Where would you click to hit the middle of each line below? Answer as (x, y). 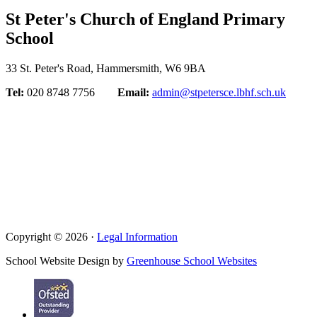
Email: (133, 93)
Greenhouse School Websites (192, 261)
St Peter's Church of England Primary (145, 19)
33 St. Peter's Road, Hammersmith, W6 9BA (106, 69)
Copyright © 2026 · (51, 237)
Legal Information (137, 237)
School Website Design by (66, 261)
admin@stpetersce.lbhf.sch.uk (219, 93)
